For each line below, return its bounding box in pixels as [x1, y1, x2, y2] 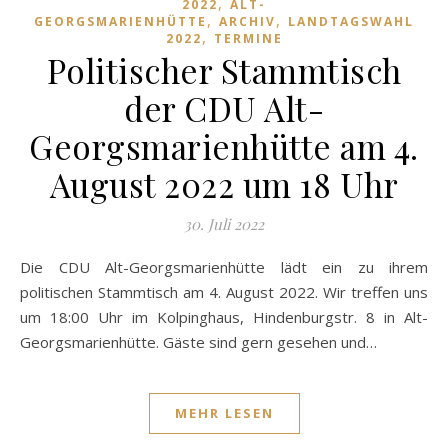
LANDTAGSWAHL [288, 12, 414, 30]
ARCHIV [219, 12, 276, 30]
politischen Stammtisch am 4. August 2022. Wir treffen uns [20, 281, 428, 302]
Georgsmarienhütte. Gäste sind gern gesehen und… [20, 331, 377, 352]
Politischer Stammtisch [46, 47, 402, 92]
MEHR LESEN [174, 403, 274, 422]
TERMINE [213, 29, 283, 47]
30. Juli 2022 [184, 213, 264, 234]
